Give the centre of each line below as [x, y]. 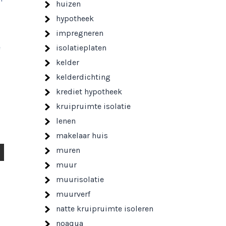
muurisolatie [80, 179]
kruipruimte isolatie [93, 106]
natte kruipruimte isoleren [105, 209]
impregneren [80, 33]
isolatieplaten [81, 48]
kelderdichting [83, 77]
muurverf [73, 194]
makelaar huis [82, 135]
